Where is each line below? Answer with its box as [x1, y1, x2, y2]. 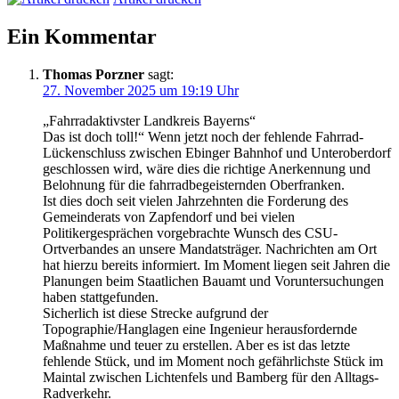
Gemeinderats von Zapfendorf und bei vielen [43, 208, 295, 224]
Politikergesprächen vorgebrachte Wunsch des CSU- [43, 224, 338, 240]
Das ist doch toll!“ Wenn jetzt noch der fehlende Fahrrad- [43, 128, 363, 144]
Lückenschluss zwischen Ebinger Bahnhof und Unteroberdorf [43, 144, 391, 160]
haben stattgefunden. [43, 289, 159, 305]
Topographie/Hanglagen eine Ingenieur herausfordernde [43, 321, 357, 337]
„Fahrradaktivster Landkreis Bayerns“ [43, 112, 256, 128]
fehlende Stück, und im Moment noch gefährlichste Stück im [43, 353, 383, 369]
